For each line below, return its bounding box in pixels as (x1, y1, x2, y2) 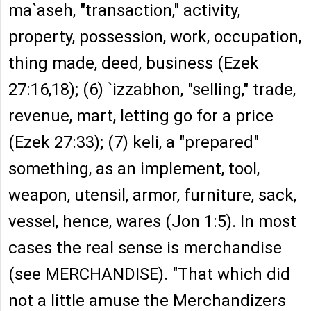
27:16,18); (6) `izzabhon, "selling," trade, (8, 80, 296, 100)
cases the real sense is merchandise (8, 238, 282, 258)
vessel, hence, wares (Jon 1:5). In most (8, 212, 296, 232)
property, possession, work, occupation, (8, 27, 301, 47)
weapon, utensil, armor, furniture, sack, (8, 185, 296, 205)
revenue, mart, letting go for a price (8, 106, 274, 126)
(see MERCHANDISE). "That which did (8, 264, 290, 285)
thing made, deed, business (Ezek (8, 53, 259, 74)
